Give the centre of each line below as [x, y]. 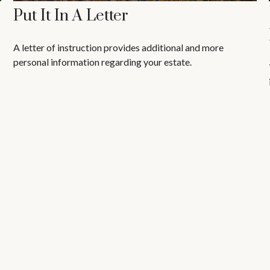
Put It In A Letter [71, 16]
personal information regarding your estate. [103, 62]
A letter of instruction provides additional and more [119, 48]
